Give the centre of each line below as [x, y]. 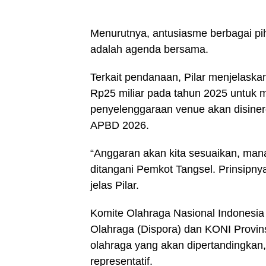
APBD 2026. [120, 126]
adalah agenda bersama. [149, 50]
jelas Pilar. [115, 186]
